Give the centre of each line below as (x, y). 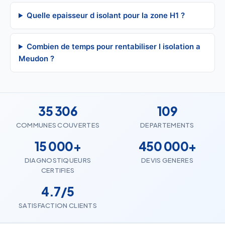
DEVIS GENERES (167, 160)
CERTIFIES (58, 170)
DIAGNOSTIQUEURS (58, 160)
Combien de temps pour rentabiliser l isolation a (113, 46)
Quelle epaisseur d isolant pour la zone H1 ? (105, 15)
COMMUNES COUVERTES (58, 125)
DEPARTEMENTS (167, 125)
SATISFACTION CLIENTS (58, 205)
